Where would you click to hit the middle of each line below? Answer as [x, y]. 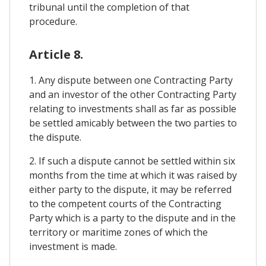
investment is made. [73, 247]
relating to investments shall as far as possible [133, 109]
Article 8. [56, 55]
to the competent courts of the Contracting [125, 204]
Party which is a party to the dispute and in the [132, 218]
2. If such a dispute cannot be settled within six [132, 161]
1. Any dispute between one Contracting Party [131, 80]
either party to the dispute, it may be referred [130, 190]
